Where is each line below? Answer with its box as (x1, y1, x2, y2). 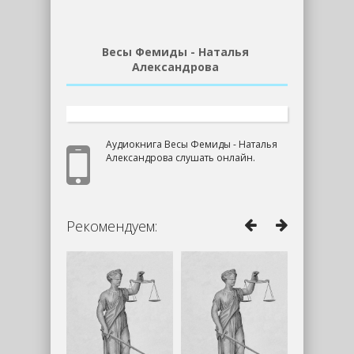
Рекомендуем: (66, 216, 157, 235)
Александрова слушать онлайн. (106, 150, 255, 164)
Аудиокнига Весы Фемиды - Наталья (106, 137, 277, 151)
